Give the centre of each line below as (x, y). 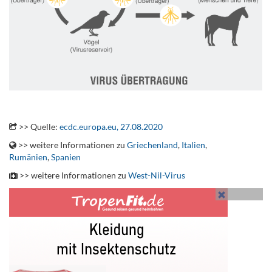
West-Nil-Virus (157, 175)
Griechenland (152, 145)
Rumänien (28, 157)
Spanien (66, 157)
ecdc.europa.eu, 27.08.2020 (111, 127)
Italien (193, 145)
